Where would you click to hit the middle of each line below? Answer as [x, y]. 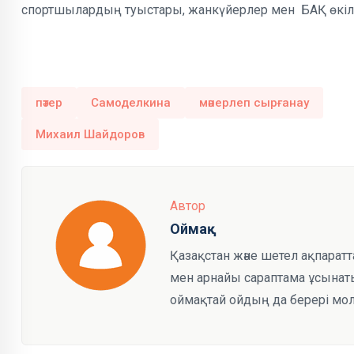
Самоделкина [131, 103]
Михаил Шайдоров [90, 135]
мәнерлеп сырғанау [254, 103]
